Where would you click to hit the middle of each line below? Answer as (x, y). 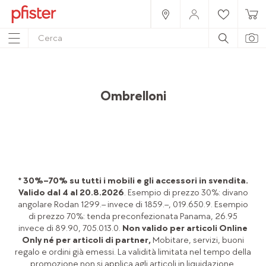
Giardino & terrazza (186, 81)
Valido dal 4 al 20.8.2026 (71, 192)
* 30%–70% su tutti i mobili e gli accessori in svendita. (133, 180)
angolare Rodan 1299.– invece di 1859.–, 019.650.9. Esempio (133, 204)
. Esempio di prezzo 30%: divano (186, 192)
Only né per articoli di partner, (87, 240)
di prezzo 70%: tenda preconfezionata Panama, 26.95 (133, 216)
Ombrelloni (133, 96)
